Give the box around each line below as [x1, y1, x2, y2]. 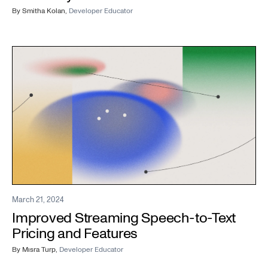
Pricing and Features [12, 224, 138, 244]
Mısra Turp [22, 245, 56, 255]
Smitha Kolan [22, 6, 65, 17]
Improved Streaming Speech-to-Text [12, 208, 236, 229]
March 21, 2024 [12, 194, 64, 206]
